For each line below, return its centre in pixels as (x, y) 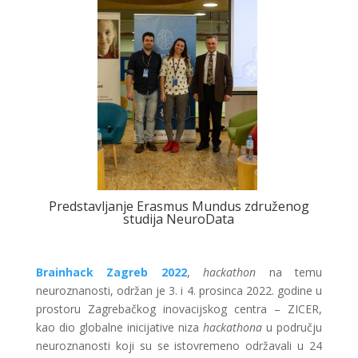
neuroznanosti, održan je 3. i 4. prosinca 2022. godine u (179, 290)
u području (294, 327)
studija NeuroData (179, 219)
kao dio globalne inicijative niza (119, 327)
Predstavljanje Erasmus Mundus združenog (179, 206)
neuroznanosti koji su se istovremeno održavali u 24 (179, 346)
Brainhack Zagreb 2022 (111, 272)
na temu (296, 272)
